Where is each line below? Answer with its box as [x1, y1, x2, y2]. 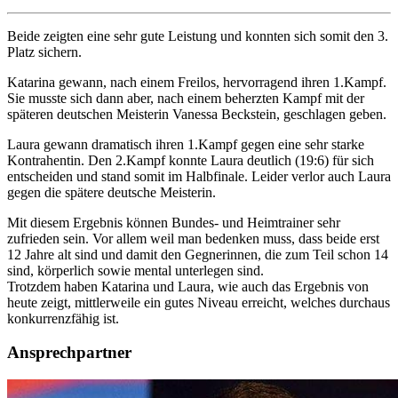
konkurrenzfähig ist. [7, 310, 119, 326]
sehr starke [301, 136, 364, 152]
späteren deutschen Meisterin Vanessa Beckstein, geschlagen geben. [7, 106, 386, 122]
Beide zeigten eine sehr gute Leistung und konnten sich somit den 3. [7, 28, 388, 44]
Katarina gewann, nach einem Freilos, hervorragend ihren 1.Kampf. [7, 74, 386, 90]
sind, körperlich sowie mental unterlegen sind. [7, 262, 264, 278]
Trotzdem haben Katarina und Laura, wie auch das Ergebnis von [7, 278, 369, 294]
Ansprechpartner [7, 343, 131, 362]
